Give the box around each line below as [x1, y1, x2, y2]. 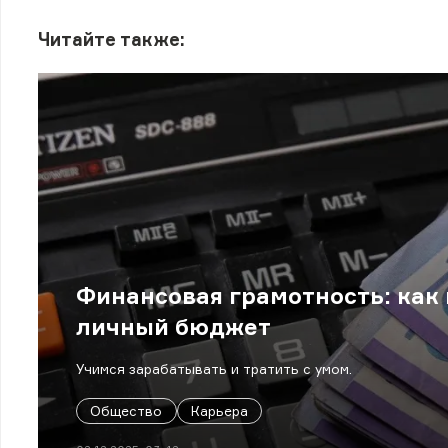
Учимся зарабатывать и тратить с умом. [75, 361, 352, 378]
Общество [90, 403, 163, 420]
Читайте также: [38, 27, 186, 50]
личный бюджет [75, 313, 271, 341]
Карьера [190, 403, 248, 420]
